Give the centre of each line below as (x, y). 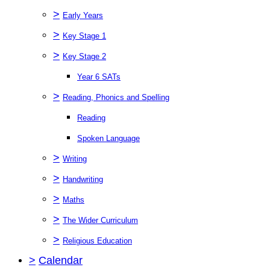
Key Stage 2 (84, 56)
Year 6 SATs (99, 77)
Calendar (61, 260)
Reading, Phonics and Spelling (116, 97)
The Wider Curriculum (100, 220)
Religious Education (97, 240)
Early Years (83, 15)
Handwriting (83, 179)
